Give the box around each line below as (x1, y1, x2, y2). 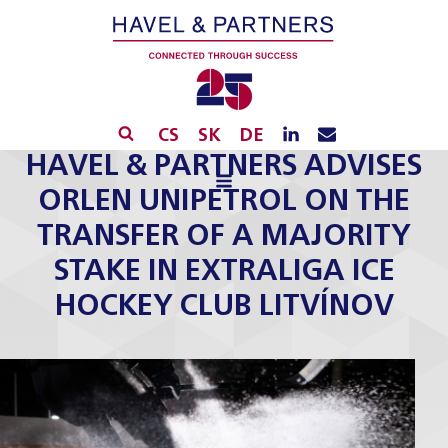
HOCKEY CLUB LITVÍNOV (54, 292, 394, 322)
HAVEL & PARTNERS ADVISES (26, 152, 422, 182)
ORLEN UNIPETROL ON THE (38, 187, 410, 217)
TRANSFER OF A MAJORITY (37, 222, 411, 252)
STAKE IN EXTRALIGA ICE (53, 257, 395, 287)
